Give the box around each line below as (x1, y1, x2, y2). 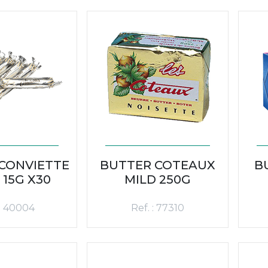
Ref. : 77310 (131, 202, 184, 214)
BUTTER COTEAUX (100, 157, 215, 172)
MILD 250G (124, 172, 191, 187)
